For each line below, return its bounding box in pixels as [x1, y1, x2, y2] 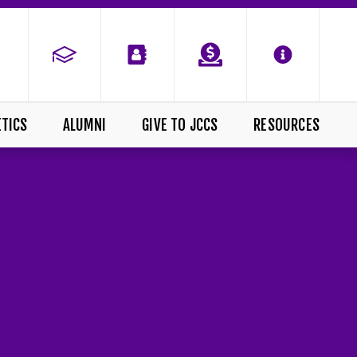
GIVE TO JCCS [142, 115, 218, 135]
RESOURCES [253, 115, 320, 135]
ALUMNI [63, 115, 107, 135]
